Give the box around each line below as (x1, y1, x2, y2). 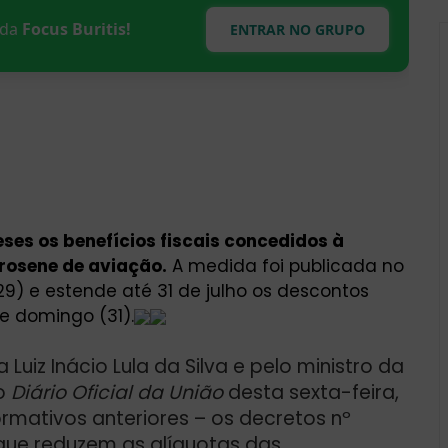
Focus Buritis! (22, 18, 131, 41)
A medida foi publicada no (167, 253, 404, 278)
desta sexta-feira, (223, 378, 399, 406)
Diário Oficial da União (11, 378, 223, 406)
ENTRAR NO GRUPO (230, 19, 365, 39)
